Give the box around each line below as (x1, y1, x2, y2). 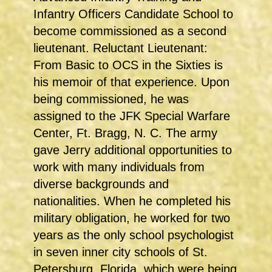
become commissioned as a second (33, 24, 226, 38)
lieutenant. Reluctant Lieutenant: (33, 41, 208, 55)
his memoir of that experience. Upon (33, 75, 229, 89)
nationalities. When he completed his (33, 194, 231, 208)
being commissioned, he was (33, 92, 189, 106)
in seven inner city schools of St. (33, 245, 208, 259)
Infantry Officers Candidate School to (33, 7, 233, 21)
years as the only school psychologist (33, 228, 234, 242)
